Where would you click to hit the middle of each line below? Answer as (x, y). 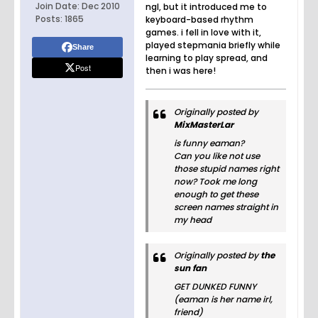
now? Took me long (215, 182)
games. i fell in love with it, (203, 33)
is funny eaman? (209, 143)
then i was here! (181, 71)
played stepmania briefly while (213, 45)
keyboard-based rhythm (199, 20)
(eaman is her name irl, (223, 300)
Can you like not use (217, 156)
